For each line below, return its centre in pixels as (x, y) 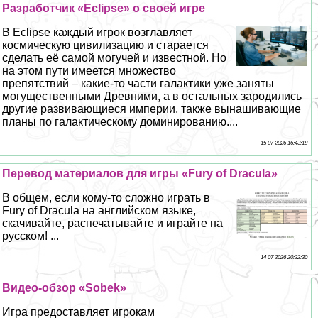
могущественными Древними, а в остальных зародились (152, 96)
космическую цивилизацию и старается (106, 45)
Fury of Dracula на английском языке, (99, 210)
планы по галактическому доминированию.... (120, 121)
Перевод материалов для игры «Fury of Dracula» (140, 173)
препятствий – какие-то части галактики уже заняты (138, 83)
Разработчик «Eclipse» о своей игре (104, 8)
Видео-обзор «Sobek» (65, 287)
